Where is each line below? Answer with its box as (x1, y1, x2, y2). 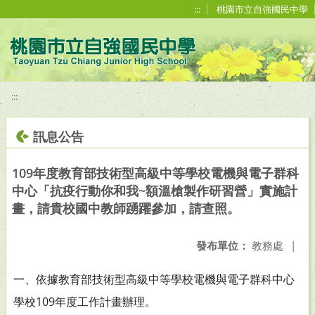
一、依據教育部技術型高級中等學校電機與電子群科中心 (13, 271, 295, 287)
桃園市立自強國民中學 (217, 3, 308, 15)
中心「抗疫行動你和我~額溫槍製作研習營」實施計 (12, 182, 297, 199)
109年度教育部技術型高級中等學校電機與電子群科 (12, 165, 299, 181)
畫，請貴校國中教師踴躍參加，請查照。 (12, 200, 240, 217)
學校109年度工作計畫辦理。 (13, 294, 156, 309)
